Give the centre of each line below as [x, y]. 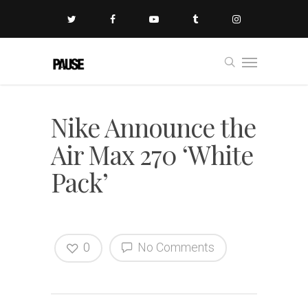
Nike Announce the [153, 127]
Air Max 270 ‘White [152, 154]
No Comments [175, 247]
